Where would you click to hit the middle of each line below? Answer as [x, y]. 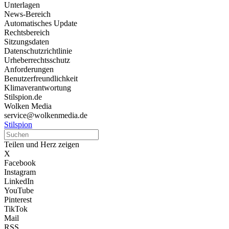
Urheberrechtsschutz [37, 60]
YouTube [19, 190]
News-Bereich [27, 14]
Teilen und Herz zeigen [42, 144]
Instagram [20, 172]
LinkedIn [19, 181]
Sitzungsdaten [27, 42]
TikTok [16, 209]
